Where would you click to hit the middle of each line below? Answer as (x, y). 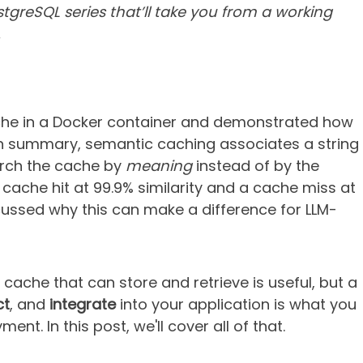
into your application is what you (236, 304)
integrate (83, 304)
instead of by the (256, 166)
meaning (159, 166)
